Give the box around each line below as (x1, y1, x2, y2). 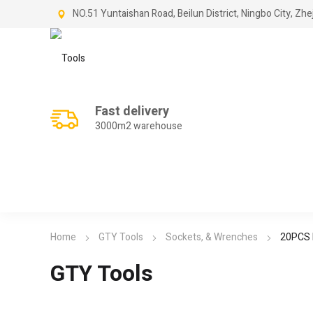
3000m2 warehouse (95, 119, 182, 133)
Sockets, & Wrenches (166, 230, 258, 245)
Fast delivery (95, 102, 169, 121)
